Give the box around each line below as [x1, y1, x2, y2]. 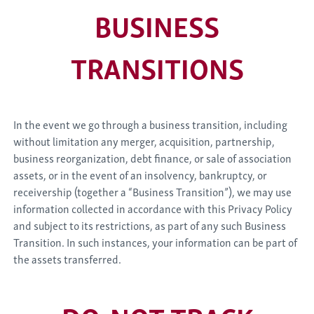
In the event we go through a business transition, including [13, 115, 288, 133]
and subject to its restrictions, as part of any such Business [13, 216, 287, 234]
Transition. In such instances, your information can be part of [13, 233, 298, 251]
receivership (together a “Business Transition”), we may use [13, 182, 292, 200]
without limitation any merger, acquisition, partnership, [13, 132, 275, 150]
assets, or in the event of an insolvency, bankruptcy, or [13, 165, 268, 184]
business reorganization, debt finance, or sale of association [13, 149, 292, 167]
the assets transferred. [13, 250, 122, 268]
